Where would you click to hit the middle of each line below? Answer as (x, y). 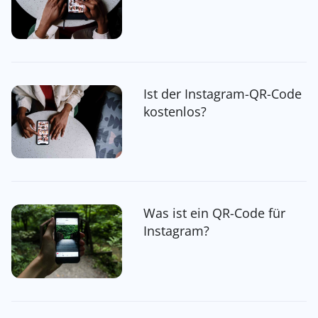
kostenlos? (175, 111)
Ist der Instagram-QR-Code (222, 93)
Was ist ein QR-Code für (214, 213)
